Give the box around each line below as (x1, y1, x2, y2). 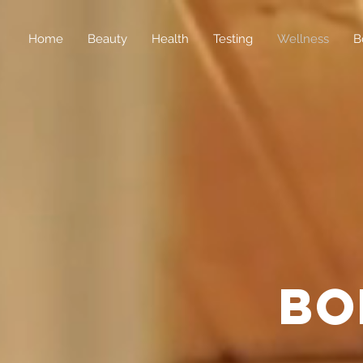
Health (152, 32, 189, 46)
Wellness (277, 32, 329, 46)
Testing (213, 32, 253, 46)
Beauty (88, 32, 127, 46)
